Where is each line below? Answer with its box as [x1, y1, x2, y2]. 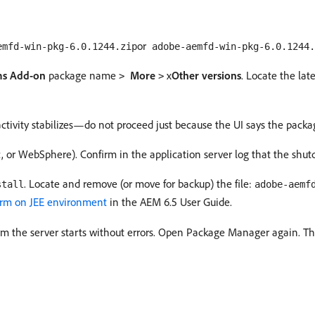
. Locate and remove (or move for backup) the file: [24, 176, 255, 191]
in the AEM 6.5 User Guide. [107, 195, 232, 209]
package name [46, 68, 119, 82]
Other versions [172, 68, 241, 82]
